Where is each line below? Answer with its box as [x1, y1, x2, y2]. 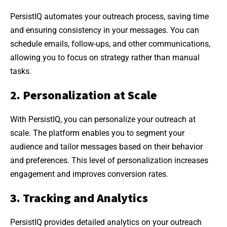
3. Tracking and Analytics [10, 190, 148, 206]
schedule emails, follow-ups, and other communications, [10, 39, 210, 49]
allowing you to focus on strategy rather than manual [10, 52, 200, 62]
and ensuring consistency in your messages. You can [10, 25, 199, 35]
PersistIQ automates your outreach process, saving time [10, 11, 209, 21]
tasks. [10, 66, 31, 76]
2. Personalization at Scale [10, 87, 157, 103]
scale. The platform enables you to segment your [10, 128, 184, 138]
